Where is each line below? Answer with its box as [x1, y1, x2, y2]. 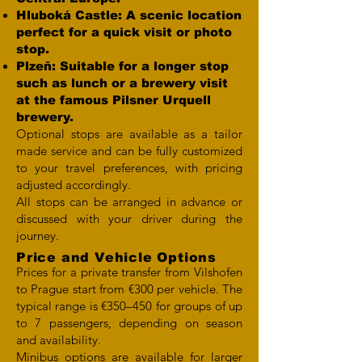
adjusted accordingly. [16, 177, 131, 192]
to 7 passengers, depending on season [16, 315, 242, 330]
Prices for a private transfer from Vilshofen [16, 264, 242, 280]
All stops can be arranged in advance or [16, 194, 242, 209]
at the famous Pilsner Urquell [16, 93, 211, 107]
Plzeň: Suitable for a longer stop [16, 59, 229, 73]
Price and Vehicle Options [16, 250, 217, 264]
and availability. [16, 332, 101, 347]
